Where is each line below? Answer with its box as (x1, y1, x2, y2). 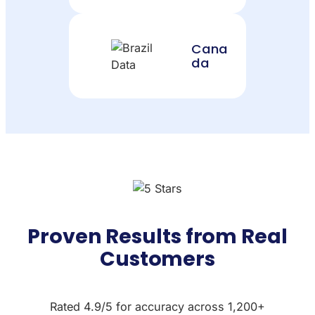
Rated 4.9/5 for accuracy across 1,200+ (50, 299, 265, 314)
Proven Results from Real (27, 221, 288, 250)
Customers (99, 244, 216, 273)
